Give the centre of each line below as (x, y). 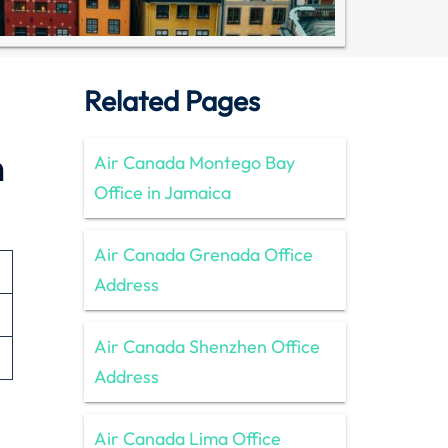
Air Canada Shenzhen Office (206, 346)
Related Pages (171, 100)
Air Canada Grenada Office (203, 254)
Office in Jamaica (162, 192)
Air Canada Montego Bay (194, 162)
